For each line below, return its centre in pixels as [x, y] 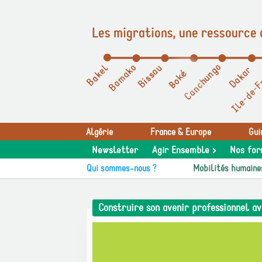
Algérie [99, 132]
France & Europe [181, 132]
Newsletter [115, 150]
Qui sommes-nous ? [122, 168]
